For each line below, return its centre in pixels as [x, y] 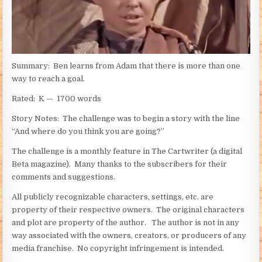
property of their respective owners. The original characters [128, 209]
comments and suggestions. [64, 177]
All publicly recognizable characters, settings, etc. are [113, 196]
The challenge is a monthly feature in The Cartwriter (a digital [127, 151]
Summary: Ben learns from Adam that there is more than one [126, 65]
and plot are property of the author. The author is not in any [126, 222]
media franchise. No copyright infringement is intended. [118, 248]
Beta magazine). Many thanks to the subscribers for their [120, 164]
